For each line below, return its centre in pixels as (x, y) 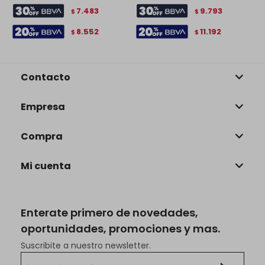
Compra (42, 136)
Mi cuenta (46, 166)
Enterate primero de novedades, (109, 213)
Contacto (46, 77)
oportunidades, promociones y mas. (120, 229)
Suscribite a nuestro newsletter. (86, 245)
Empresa (43, 107)
